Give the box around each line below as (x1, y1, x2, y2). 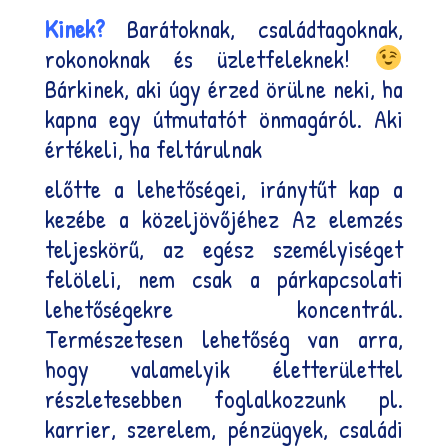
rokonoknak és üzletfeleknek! (44, 41, 375, 76)
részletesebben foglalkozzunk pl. (44, 381, 404, 416)
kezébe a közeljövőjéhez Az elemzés (44, 201, 404, 236)
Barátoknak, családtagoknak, (103, 11, 404, 46)
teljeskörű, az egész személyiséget (44, 231, 404, 266)
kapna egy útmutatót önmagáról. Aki (44, 101, 404, 136)
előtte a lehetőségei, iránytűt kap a (44, 171, 404, 206)
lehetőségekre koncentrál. (44, 291, 404, 326)
